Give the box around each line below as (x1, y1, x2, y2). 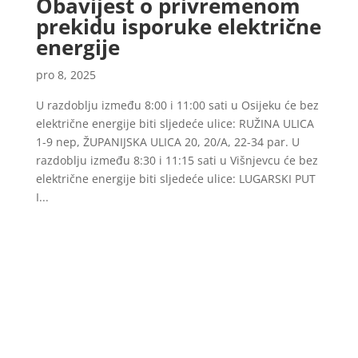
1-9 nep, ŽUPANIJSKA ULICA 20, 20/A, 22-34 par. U (35, 133, 300, 149)
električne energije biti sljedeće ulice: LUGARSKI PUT (35, 170, 316, 186)
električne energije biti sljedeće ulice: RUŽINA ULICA (35, 115, 314, 131)
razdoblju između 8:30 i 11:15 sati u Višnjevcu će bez (35, 152, 318, 168)
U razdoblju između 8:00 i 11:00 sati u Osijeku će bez (35, 97, 319, 113)
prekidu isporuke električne (35, 11, 321, 41)
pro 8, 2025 (35, 66, 96, 82)
